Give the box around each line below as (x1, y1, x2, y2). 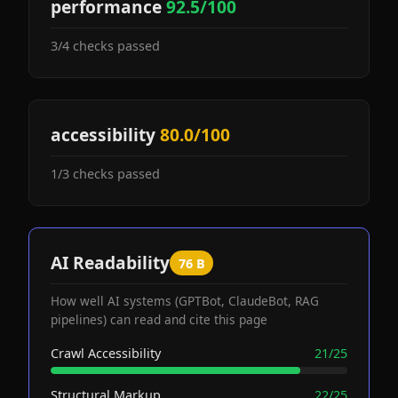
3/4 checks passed (51, 37, 160, 54)
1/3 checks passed (51, 165, 160, 182)
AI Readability (51, 251, 170, 275)
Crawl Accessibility (51, 345, 161, 362)
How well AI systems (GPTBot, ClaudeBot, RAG (51, 292, 319, 309)
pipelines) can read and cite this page (51, 311, 267, 328)
